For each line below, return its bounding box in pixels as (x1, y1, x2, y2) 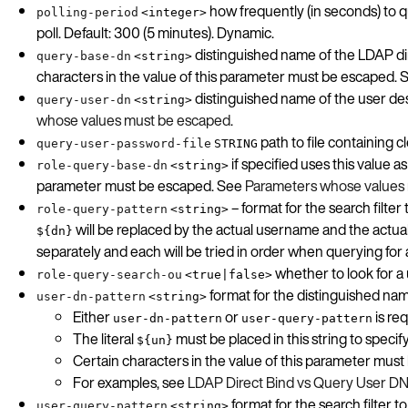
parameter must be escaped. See (36, 174, 245, 197)
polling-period (36, 5, 138, 19)
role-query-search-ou (36, 267, 182, 281)
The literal (73, 327, 137, 350)
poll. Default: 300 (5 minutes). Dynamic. (36, 21, 274, 44)
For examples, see (73, 371, 188, 393)
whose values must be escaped (36, 108, 230, 131)
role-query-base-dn (36, 158, 168, 172)
